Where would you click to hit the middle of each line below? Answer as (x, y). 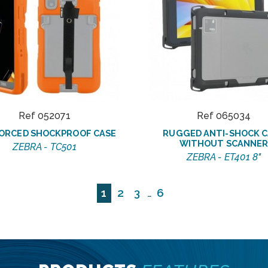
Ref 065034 (224, 115)
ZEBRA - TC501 (44, 147)
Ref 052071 (44, 115)
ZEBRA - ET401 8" (224, 157)
